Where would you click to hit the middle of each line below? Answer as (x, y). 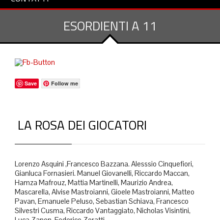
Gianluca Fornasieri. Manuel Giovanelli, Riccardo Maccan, (102, 173)
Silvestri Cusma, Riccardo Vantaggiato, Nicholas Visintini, (103, 210)
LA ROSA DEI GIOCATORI (81, 125)
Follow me (65, 83)
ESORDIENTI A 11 (110, 26)
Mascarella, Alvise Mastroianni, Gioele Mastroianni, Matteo (105, 192)
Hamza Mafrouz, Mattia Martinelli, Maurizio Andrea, (94, 182)
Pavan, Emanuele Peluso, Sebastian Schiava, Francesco (102, 201)
